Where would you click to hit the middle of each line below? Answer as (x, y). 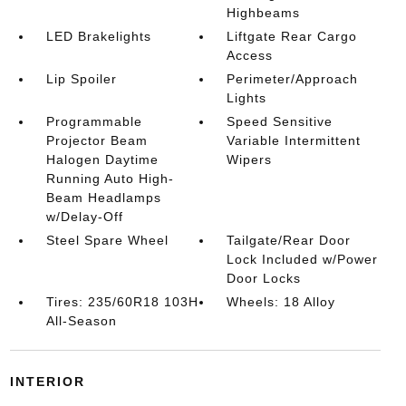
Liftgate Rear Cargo (292, 36)
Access (250, 55)
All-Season (81, 320)
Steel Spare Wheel (107, 240)
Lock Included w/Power (303, 259)
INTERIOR (47, 381)
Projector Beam (97, 140)
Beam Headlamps (103, 197)
